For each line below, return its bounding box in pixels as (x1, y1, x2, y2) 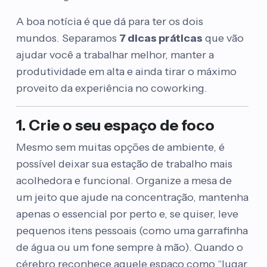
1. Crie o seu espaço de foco (15, 116, 215, 134)
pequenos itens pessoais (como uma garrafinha (15, 224, 248, 237)
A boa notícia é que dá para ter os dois (15, 15, 203, 28)
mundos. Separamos (15, 32, 119, 45)
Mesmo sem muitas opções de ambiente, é (15, 141, 225, 154)
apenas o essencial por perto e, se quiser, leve (15, 207, 238, 221)
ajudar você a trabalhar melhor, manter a (15, 48, 214, 61)
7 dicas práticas (119, 32, 203, 45)
